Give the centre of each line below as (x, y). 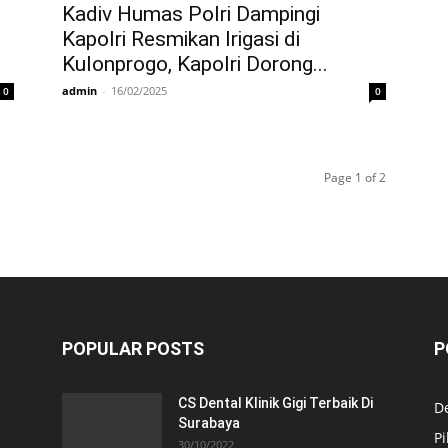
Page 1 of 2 (355, 177)
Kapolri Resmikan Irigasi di (181, 39)
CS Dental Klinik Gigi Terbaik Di (275, 403)
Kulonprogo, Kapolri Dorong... (195, 64)
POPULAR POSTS (133, 348)
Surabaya (209, 423)
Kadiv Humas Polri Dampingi (191, 14)
